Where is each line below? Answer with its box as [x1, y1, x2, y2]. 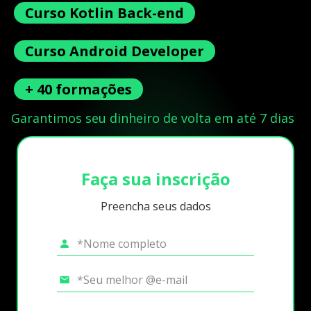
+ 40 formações [25, 79, 132, 99]
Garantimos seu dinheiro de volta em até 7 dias [11, 109, 294, 126]
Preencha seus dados [100, 199, 211, 215]
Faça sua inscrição [81, 167, 230, 190]
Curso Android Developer [25, 41, 204, 60]
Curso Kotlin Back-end [25, 3, 184, 22]
